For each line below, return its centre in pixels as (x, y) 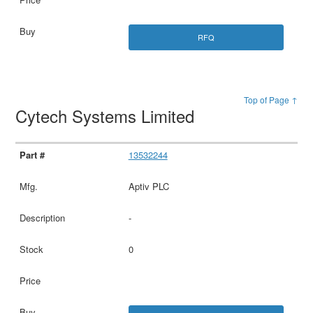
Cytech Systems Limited (108, 115)
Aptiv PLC (148, 186)
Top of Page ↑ (270, 99)
